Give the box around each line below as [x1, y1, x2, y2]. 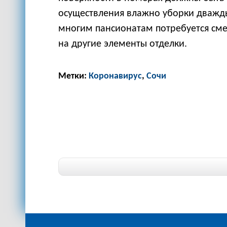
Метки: [58, 71, 89, 81]
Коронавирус [89, 71, 142, 81]
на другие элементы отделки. [58, 39, 187, 49]
